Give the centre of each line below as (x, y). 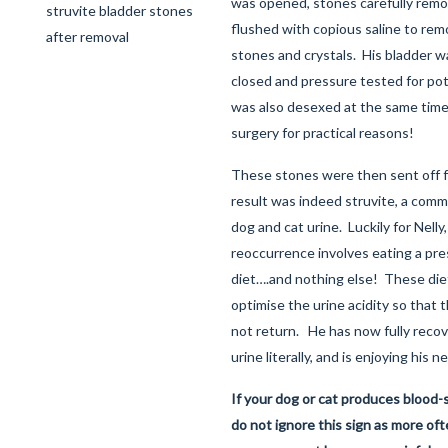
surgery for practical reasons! (324, 132)
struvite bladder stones (119, 11)
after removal (87, 37)
